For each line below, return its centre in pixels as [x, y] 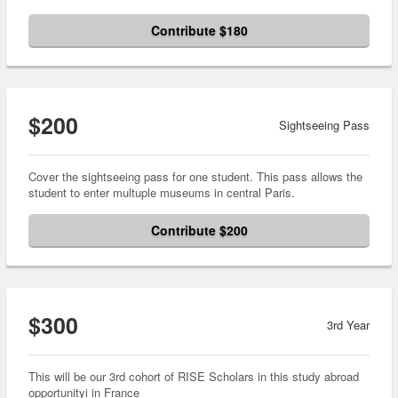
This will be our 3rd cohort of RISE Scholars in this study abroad [194, 377]
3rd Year [348, 325]
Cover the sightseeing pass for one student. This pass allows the [195, 177]
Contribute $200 [199, 231]
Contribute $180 [199, 31]
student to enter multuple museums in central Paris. [162, 193]
